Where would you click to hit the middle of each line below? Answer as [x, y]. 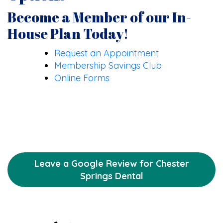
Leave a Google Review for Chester [111, 164]
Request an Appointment [107, 53]
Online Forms [82, 78]
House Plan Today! [68, 33]
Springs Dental [111, 176]
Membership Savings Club [108, 65]
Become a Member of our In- [99, 17]
